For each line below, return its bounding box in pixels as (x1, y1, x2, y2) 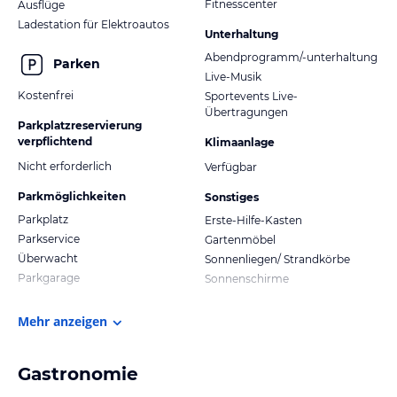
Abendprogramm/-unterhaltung (205, 50, 378, 64)
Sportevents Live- (205, 89, 298, 103)
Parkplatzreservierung (18, 118, 142, 132)
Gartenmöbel (205, 232, 276, 246)
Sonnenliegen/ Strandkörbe (205, 252, 350, 266)
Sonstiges (205, 190, 259, 204)
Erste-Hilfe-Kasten (205, 213, 302, 227)
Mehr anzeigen (18, 312, 107, 330)
